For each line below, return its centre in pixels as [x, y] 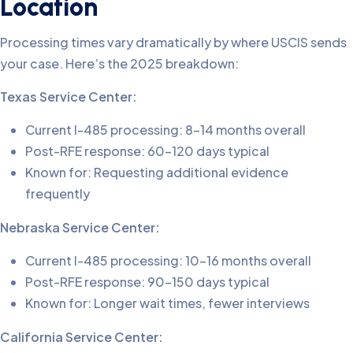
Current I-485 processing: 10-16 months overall [168, 260]
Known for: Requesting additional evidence [157, 172]
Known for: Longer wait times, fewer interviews [167, 303]
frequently [58, 193]
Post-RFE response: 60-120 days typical [147, 150]
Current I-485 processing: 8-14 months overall [165, 129]
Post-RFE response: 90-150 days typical [147, 281]
